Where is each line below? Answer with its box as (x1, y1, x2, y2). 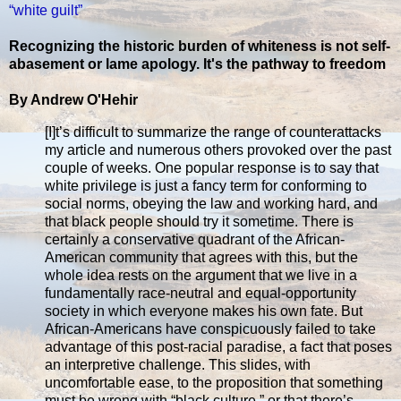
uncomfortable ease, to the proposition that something (45, 375, 383, 391)
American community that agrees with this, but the (45, 250, 358, 266)
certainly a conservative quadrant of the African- (45, 232, 345, 248)
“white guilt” (9, 3, 82, 19)
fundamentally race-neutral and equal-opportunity (45, 286, 356, 302)
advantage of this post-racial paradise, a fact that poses (45, 339, 392, 355)
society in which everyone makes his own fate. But (45, 303, 363, 320)
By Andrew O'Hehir (9, 92, 138, 108)
